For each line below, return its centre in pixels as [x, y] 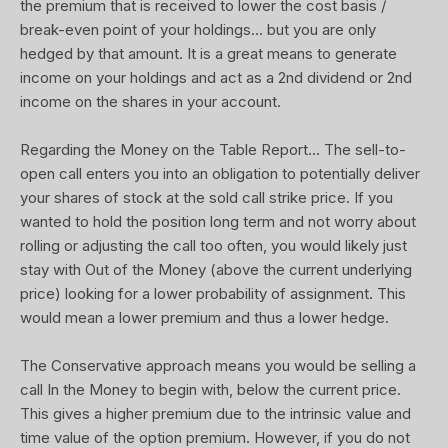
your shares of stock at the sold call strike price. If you [206, 197]
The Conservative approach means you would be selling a [218, 365]
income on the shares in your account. [150, 101]
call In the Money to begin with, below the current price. [210, 389]
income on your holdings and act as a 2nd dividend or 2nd [216, 77]
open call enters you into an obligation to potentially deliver [220, 173]
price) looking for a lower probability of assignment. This [213, 293]
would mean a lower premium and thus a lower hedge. [204, 317]
